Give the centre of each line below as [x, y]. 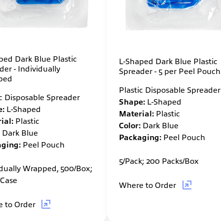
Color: [130, 125]
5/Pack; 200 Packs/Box [159, 160]
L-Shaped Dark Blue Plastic [168, 60]
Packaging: [140, 136]
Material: [137, 113]
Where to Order [149, 184]
